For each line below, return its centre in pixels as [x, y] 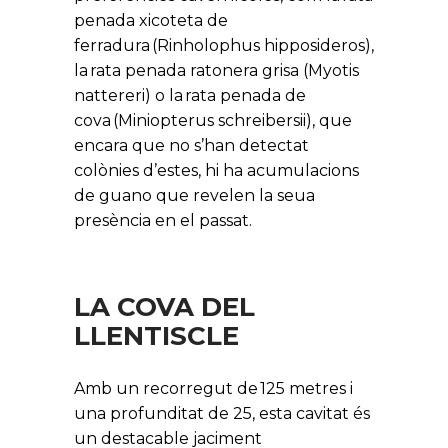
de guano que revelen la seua [194, 195]
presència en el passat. [163, 220]
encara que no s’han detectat [191, 145]
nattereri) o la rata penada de [190, 95]
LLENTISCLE [156, 336]
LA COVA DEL [164, 307]
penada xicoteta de [151, 20]
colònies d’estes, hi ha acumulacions [216, 170]
